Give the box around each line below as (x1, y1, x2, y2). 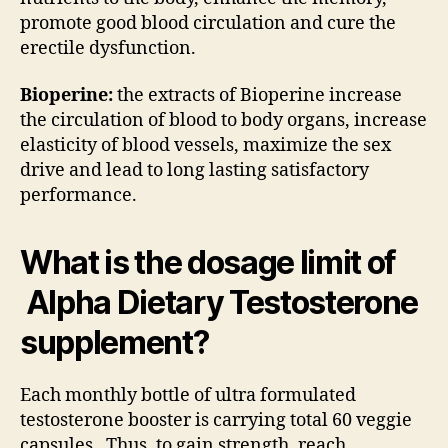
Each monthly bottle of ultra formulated (20, 384, 356, 408)
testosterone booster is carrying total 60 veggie (20, 409, 412, 433)
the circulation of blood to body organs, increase (20, 109, 427, 133)
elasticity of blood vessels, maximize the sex (20, 134, 391, 158)
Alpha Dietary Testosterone (25, 283, 419, 323)
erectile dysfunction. (20, 36, 196, 60)
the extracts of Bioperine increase (113, 84, 402, 108)
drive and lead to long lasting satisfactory (20, 159, 369, 183)
